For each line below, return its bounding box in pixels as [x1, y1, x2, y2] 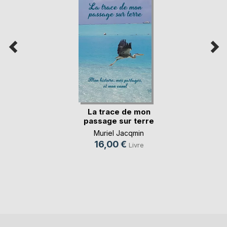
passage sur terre [84, 116, 154, 126]
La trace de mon [87, 107, 150, 117]
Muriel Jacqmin [94, 129, 144, 138]
